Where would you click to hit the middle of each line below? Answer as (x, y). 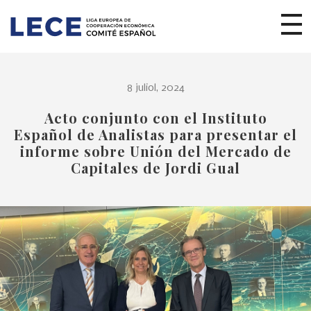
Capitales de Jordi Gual (155, 168)
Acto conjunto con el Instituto (155, 118)
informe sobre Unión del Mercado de (155, 151)
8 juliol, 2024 (155, 88)
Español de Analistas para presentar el (155, 134)
